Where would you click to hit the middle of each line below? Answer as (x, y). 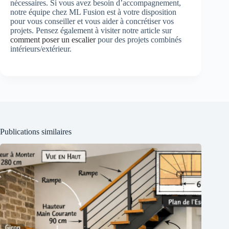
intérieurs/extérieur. (41, 49)
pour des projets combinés (139, 39)
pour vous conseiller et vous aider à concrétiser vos (92, 21)
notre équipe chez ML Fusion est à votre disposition (93, 12)
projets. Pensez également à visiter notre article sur (91, 30)
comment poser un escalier (53, 39)
